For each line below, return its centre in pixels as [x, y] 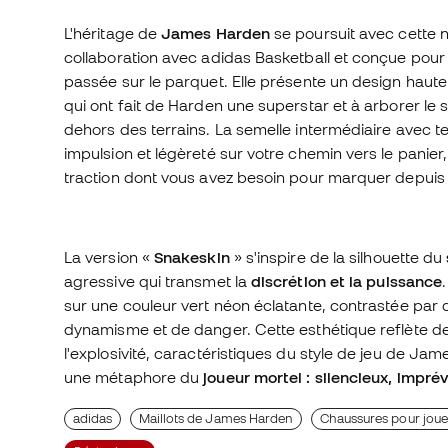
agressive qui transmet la [158, 281]
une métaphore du [134, 377]
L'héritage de [113, 33]
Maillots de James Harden [216, 419]
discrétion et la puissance [347, 281]
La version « [109, 257]
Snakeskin [192, 257]
